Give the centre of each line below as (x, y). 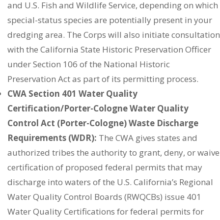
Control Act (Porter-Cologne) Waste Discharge (103, 123)
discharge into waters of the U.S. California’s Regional (110, 182)
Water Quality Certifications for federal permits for (106, 211)
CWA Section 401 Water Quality (72, 93)
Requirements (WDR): (52, 137)
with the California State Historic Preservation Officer (109, 49)
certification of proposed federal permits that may (105, 167)
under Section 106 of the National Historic (89, 64)
